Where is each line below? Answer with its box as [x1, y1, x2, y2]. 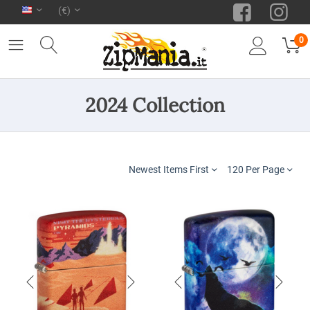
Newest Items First [129, 164, 209, 176]
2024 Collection [85, 93, 225, 118]
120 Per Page [227, 164, 284, 176]
